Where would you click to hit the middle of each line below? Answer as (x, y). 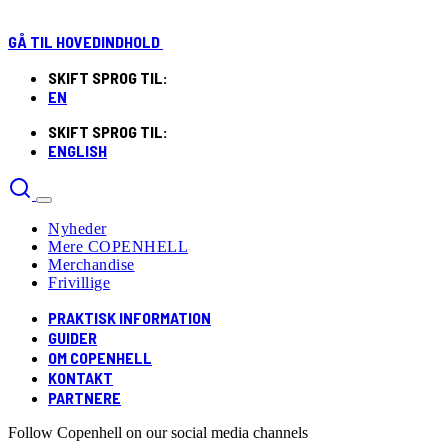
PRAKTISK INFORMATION (129, 317)
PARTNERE (84, 397)
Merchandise (91, 264)
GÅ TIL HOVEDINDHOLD (85, 41)
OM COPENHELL (100, 357)
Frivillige (79, 282)
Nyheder (77, 228)
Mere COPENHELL (118, 246)
